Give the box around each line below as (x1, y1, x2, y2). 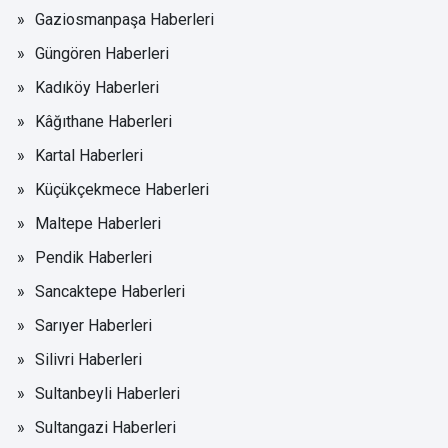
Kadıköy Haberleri (35, 78, 159, 97)
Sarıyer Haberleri (35, 316, 152, 335)
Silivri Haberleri (35, 350, 142, 369)
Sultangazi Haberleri (35, 418, 176, 437)
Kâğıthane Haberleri (35, 112, 172, 131)
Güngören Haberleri (35, 44, 169, 63)
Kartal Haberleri (35, 146, 143, 165)
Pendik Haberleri (35, 248, 152, 267)
